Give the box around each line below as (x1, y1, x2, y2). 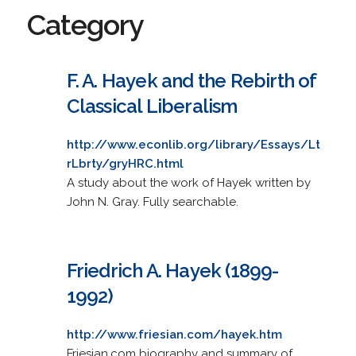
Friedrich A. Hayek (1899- (66, 258, 279, 282)
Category (26, 7, 144, 41)
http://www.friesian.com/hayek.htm (66, 327, 282, 342)
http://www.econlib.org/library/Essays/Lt (66, 137, 320, 152)
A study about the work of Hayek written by (66, 175, 311, 190)
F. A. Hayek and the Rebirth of (66, 68, 316, 92)
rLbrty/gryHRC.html (66, 156, 184, 171)
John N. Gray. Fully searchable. (66, 194, 238, 209)
